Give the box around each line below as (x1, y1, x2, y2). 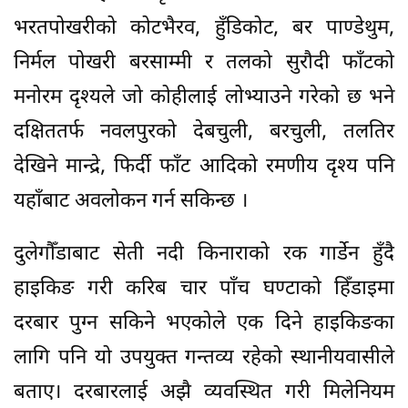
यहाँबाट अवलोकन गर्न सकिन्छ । (14, 188, 248, 215)
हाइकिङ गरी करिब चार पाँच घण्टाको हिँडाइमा (14, 275, 394, 302)
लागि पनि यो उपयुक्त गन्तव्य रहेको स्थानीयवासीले (14, 344, 394, 372)
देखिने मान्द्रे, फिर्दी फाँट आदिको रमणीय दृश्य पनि (14, 153, 394, 180)
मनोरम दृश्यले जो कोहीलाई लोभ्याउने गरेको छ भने (14, 84, 394, 111)
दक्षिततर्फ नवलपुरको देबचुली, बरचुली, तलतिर (14, 118, 394, 146)
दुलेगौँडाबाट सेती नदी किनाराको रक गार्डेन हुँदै (14, 240, 394, 268)
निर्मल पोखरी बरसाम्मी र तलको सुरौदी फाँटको (14, 49, 394, 76)
